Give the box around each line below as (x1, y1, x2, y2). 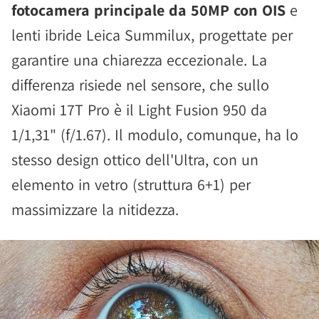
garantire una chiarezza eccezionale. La (11, 50, 267, 70)
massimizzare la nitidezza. (11, 199, 179, 220)
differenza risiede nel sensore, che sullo (11, 75, 269, 95)
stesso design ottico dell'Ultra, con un (11, 150, 258, 170)
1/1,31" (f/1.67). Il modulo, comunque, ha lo (11, 125, 298, 145)
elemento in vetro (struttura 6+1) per (11, 174, 251, 195)
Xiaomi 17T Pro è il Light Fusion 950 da (11, 100, 267, 120)
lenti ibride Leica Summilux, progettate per (11, 25, 293, 46)
